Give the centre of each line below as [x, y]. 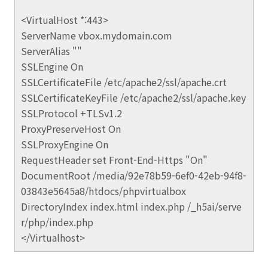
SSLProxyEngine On [65, 144]
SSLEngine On [52, 66]
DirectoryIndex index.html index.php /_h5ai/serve [131, 206]
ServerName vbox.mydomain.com [97, 35]
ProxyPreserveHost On [71, 129]
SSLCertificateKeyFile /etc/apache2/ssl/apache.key [133, 98]
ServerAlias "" [51, 51]
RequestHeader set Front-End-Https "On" [114, 160]
